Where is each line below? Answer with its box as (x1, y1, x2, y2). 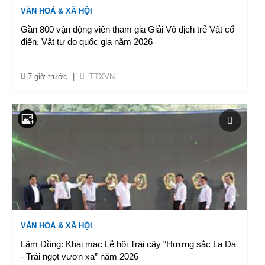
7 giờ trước (28, 72, 67, 81)
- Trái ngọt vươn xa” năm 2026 (21, 251, 138, 261)
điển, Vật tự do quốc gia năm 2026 (21, 37, 153, 47)
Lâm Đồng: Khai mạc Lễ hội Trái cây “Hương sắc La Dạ (21, 239, 236, 249)
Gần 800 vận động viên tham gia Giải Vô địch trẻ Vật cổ (21, 24, 234, 34)
